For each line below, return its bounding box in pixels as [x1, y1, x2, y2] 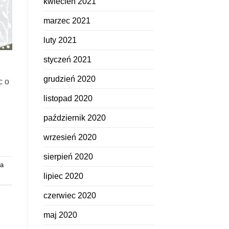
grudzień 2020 [43, 75, 96, 84]
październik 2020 [43, 113, 106, 123]
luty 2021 [43, 36, 77, 45]
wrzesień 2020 [43, 133, 97, 142]
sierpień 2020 [43, 152, 93, 162]
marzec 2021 [43, 16, 90, 26]
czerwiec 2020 [43, 191, 96, 200]
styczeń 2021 [43, 55, 91, 64]
